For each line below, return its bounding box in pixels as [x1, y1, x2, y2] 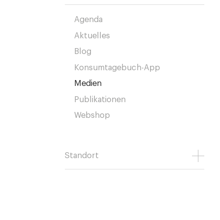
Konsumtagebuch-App [74, 63, 160, 72]
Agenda [74, 16, 103, 24]
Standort [65, 152, 99, 160]
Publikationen [74, 95, 126, 104]
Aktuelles [74, 31, 110, 40]
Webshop [74, 111, 110, 120]
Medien [74, 80, 102, 88]
